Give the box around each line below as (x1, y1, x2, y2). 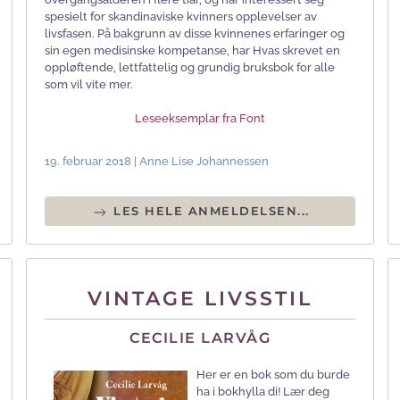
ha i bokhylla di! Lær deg (196, 384, 329, 398)
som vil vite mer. (45, 78, 133, 92)
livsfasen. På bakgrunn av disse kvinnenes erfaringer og (45, 27, 345, 41)
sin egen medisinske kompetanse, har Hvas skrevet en (45, 44, 340, 58)
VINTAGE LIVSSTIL (87, 287, 312, 312)
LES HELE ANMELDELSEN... (108, 204, 310, 219)
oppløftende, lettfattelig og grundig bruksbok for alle (45, 61, 335, 75)
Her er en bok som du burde (196, 367, 350, 381)
